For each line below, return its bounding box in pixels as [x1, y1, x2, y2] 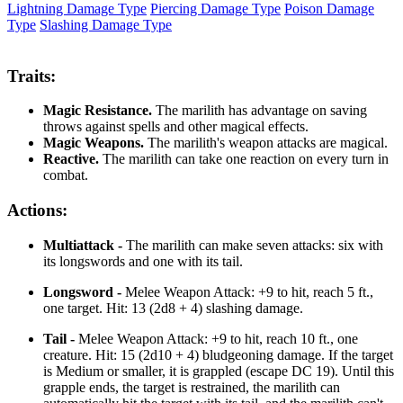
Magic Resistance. [43, 103, 152, 119]
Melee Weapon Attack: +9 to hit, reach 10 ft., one [78, 330, 358, 346]
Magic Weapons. [43, 135, 144, 151]
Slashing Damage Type [40, 17, 172, 32]
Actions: [7, 201, 67, 220]
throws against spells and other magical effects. [43, 119, 309, 135]
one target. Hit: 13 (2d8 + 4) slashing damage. [43, 300, 303, 316]
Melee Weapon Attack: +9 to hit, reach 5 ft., [125, 283, 373, 300]
